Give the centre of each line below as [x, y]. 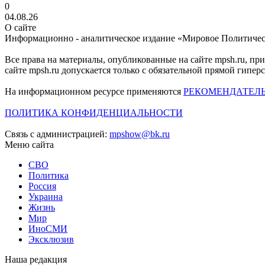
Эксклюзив [51, 239]
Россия [42, 186]
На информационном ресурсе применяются [94, 91]
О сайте [20, 27]
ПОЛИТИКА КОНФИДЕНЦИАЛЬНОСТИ [94, 112]
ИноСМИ [48, 228]
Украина [46, 196]
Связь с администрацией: [57, 134]
